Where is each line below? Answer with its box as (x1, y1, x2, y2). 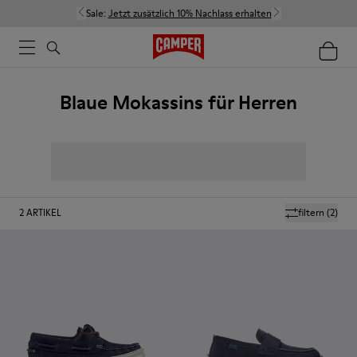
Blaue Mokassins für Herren (60, 89, 297, 116)
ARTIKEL (26, 206, 61, 219)
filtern (298, 206, 324, 219)
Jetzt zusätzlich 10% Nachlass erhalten (108, 6, 272, 20)
